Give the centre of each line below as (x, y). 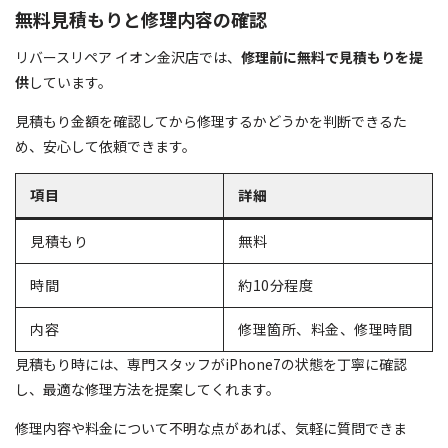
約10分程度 (275, 284)
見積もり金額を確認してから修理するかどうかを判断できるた (211, 120)
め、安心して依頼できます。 (105, 145)
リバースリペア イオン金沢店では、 (128, 56)
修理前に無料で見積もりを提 (332, 56)
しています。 (70, 81)
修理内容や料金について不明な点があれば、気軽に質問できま (211, 427)
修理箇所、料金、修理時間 (325, 328)
